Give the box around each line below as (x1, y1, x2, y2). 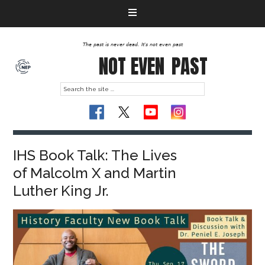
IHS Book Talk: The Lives (13, 147, 177, 164)
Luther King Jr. (13, 182, 109, 199)
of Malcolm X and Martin (13, 164, 177, 182)
